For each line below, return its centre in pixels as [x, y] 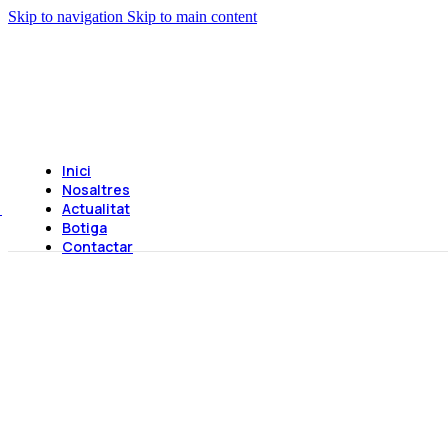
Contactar [97, 246]
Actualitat [96, 208]
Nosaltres [96, 189]
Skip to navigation [67, 16]
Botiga [84, 227]
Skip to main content [192, 16]
